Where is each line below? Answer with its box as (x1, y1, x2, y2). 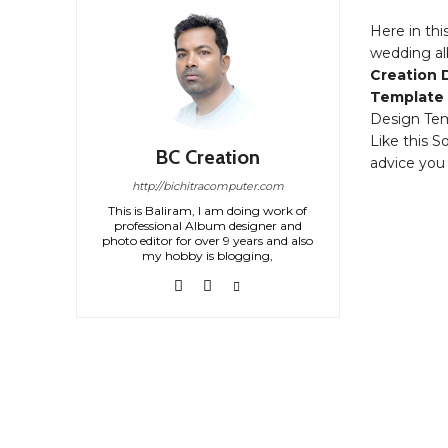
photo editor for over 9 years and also (102, 233, 314, 249)
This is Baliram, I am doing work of (108, 203, 308, 219)
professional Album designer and (113, 218, 302, 234)
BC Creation (155, 145, 261, 170)
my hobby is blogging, (142, 248, 274, 264)
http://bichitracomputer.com (131, 179, 284, 194)
